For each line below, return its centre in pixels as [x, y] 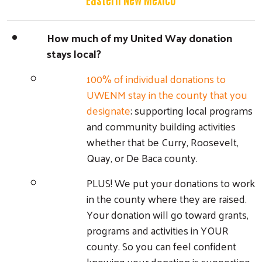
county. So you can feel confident [161, 246]
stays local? [75, 53]
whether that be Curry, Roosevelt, [163, 142]
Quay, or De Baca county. [142, 157]
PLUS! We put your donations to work [171, 182]
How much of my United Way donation [139, 37]
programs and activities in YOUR [158, 230]
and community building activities [161, 126]
